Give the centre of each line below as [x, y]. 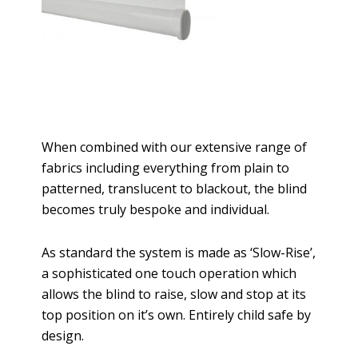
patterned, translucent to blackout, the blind [175, 188]
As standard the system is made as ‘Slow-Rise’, [179, 252]
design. [63, 335]
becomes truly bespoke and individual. [156, 209]
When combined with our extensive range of [175, 147]
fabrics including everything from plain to [166, 167]
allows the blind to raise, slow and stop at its [174, 294]
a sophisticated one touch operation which [169, 273]
